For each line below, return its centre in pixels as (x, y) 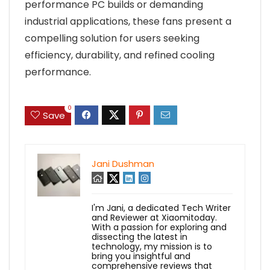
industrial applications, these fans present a (128, 22)
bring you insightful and (141, 256)
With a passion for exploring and (159, 227)
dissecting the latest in (140, 237)
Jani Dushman (123, 163)
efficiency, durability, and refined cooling (120, 55)
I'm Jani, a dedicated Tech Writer (161, 208)
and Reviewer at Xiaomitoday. (154, 217)
